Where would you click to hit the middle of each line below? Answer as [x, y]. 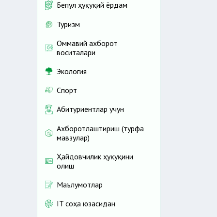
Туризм [68, 24]
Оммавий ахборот [87, 43]
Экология [72, 71]
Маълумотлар [80, 184]
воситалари [76, 52]
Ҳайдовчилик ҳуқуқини [95, 156]
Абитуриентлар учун [90, 109]
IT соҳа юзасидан [86, 203]
